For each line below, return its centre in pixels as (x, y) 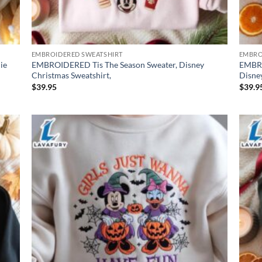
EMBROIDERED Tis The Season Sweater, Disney (118, 65)
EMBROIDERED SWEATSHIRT (77, 54)
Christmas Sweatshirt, (71, 75)
